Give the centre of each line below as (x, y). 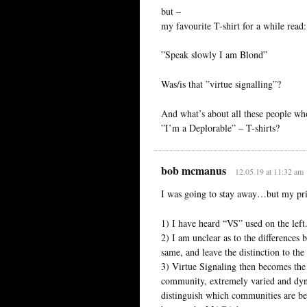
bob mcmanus (194, 171)
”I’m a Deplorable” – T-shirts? (220, 128)
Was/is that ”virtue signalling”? (221, 84)
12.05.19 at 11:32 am (269, 172)
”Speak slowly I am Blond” (214, 55)
